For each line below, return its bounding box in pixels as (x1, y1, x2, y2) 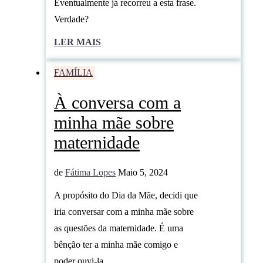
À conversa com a (54, 92, 181, 112)
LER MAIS (54, 36, 101, 47)
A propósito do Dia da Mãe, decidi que (54, 190, 198, 200)
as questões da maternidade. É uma (54, 222, 183, 233)
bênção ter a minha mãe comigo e (54, 239, 178, 249)
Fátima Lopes (65, 167, 116, 177)
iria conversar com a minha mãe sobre (54, 206, 194, 217)
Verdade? (54, 14, 89, 24)
